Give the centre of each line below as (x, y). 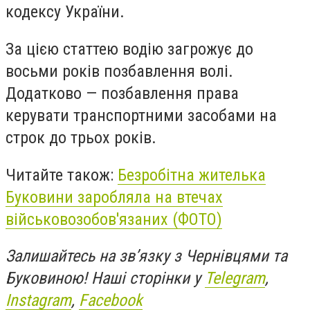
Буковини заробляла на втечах (114, 197)
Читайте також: (62, 175)
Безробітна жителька (192, 175)
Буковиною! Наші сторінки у (105, 279)
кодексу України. (65, 12)
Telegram (235, 279)
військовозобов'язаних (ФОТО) (114, 219)
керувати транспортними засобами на (141, 115)
